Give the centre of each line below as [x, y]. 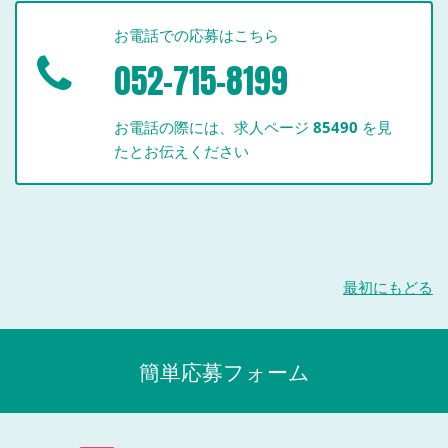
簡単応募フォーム [224, 372]
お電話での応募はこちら [197, 35]
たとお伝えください [182, 151]
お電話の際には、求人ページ [214, 127]
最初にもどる [388, 287]
